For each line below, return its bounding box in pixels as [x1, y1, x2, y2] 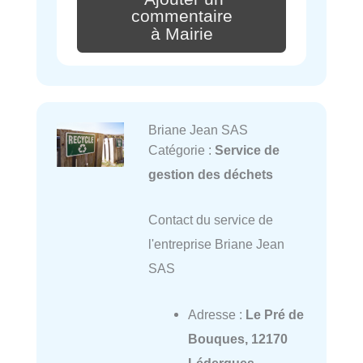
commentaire [130, 6, 233, 27]
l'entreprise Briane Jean [147, 237, 284, 252]
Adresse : [187, 306, 246, 322]
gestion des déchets [147, 167, 273, 182]
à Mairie [150, 24, 213, 45]
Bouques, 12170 [187, 331, 288, 346]
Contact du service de [147, 212, 273, 228]
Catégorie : [147, 143, 215, 158]
